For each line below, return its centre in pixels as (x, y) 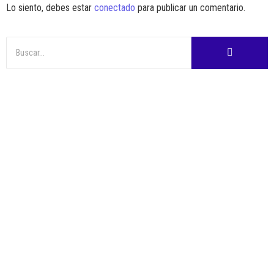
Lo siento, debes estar (50, 8)
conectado (115, 8)
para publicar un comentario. (190, 8)
